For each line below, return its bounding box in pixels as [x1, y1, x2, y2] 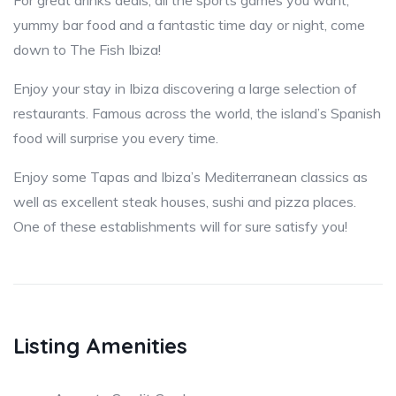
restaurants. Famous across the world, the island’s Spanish [13, 104, 381, 122]
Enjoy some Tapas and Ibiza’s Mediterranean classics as [13, 168, 368, 186]
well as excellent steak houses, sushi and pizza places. [13, 193, 356, 210]
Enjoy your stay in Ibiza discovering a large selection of [13, 80, 357, 97]
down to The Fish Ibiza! [13, 41, 161, 58]
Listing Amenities [13, 332, 187, 359]
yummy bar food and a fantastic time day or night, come [13, 16, 365, 34]
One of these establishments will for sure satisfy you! [13, 217, 347, 235]
